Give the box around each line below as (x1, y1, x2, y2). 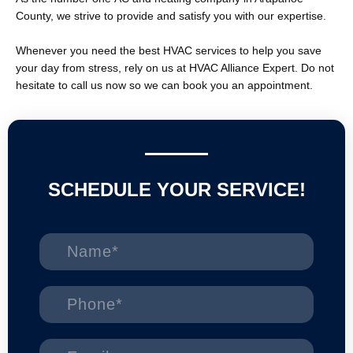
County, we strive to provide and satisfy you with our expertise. (16, 9, 326, 22)
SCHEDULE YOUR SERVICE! (47, 178, 306, 200)
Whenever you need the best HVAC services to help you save (16, 44, 321, 57)
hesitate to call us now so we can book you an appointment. (16, 79, 313, 91)
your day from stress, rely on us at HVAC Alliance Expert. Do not (16, 61, 334, 74)
